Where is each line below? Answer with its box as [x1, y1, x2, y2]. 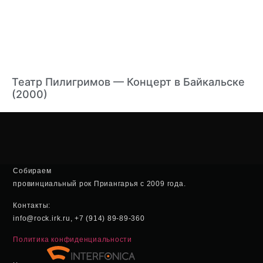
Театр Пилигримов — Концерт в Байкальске [12, 75, 245, 88]
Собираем [13, 167, 52, 176]
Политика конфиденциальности [13, 235, 132, 244]
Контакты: [13, 201, 51, 210]
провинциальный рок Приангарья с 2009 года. [13, 180, 186, 188]
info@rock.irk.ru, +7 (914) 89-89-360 [13, 214, 145, 222]
